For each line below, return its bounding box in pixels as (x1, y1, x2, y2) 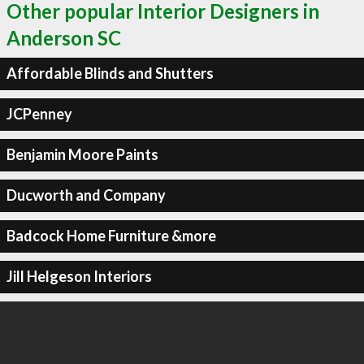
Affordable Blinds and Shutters (6, 64, 214, 82)
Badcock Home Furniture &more (6, 227, 216, 245)
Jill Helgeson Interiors (6, 267, 152, 285)
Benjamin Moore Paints (6, 145, 158, 163)
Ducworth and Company (6, 186, 166, 204)
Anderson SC (6, 25, 121, 50)
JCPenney (6, 105, 72, 123)
